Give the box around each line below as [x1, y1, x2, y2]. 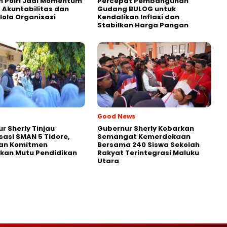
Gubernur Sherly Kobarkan [97, 124, 194, 134]
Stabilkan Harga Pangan [97, 20, 188, 30]
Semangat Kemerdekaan [97, 132, 191, 142]
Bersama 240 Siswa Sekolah [97, 140, 200, 150]
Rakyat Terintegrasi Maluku [97, 148, 199, 158]
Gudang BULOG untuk [97, 4, 176, 14]
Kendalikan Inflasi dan [97, 12, 179, 22]
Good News [97, 112, 135, 121]
